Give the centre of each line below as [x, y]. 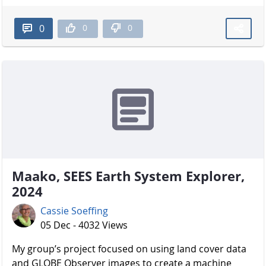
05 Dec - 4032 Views [84, 225]
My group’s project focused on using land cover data [129, 249]
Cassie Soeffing [74, 211]
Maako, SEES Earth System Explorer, [128, 176]
